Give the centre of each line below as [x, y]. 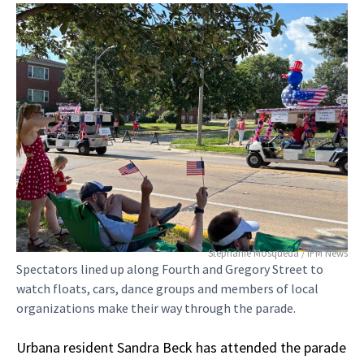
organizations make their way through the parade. [156, 308]
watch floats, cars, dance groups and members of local [167, 288]
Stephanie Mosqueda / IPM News [278, 252]
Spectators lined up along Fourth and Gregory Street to [170, 269]
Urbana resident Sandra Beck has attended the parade [181, 347]
